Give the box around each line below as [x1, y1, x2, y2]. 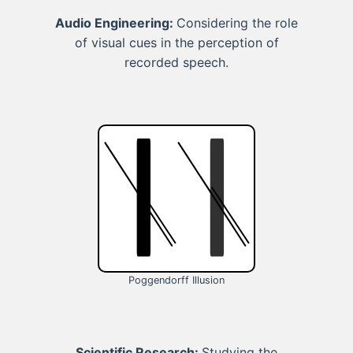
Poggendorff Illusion [128, 274, 225, 287]
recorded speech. [124, 54, 229, 71]
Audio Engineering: [55, 15, 176, 32]
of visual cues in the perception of [74, 35, 279, 51]
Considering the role [176, 15, 298, 32]
